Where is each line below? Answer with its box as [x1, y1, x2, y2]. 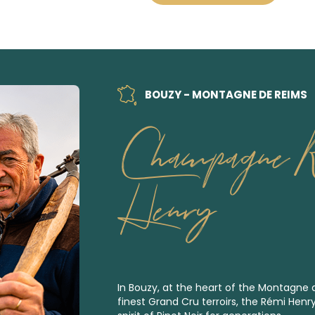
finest [117, 294, 148, 309]
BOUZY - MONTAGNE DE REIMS [142, 86, 307, 102]
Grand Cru [148, 294, 199, 309]
